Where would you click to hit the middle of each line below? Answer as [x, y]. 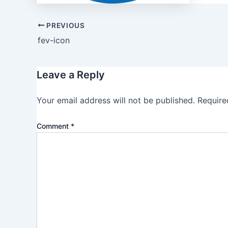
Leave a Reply [71, 75]
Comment [54, 126]
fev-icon [54, 40]
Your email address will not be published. [116, 100]
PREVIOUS [65, 25]
